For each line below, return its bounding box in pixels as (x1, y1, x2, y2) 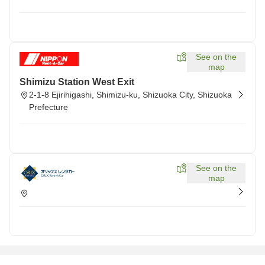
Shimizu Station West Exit (20, 77, 134, 87)
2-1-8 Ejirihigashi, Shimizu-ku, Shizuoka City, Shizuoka (29, 90, 232, 99)
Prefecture (29, 102, 68, 112)
